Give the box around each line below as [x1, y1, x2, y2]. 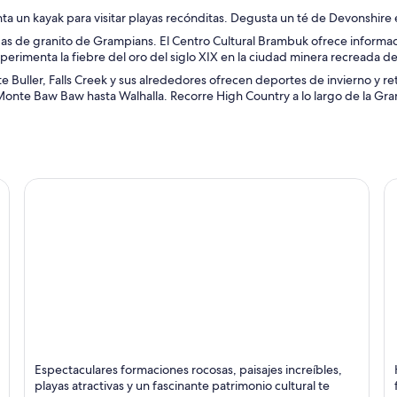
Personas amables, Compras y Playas [23, 370, 257, 389]
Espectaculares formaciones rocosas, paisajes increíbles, [34, 362, 342, 378]
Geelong [23, 351, 81, 370]
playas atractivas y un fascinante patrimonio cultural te [34, 378, 330, 394]
